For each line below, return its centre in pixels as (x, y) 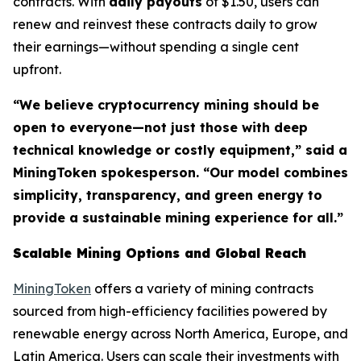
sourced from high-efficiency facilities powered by (170, 311)
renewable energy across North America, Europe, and (180, 334)
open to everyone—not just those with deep (160, 128)
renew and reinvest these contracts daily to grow (165, 25)
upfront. (37, 70)
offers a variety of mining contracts (202, 289)
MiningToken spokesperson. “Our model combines (180, 173)
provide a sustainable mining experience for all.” (178, 218)
